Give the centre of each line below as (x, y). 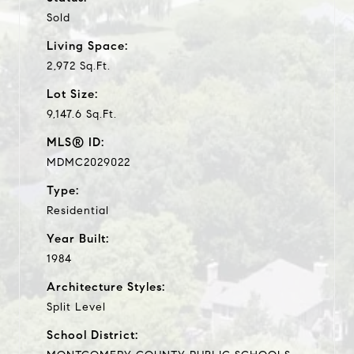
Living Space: (87, 45)
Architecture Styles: (106, 286)
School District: (92, 335)
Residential (78, 210)
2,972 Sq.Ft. (79, 66)
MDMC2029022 (88, 162)
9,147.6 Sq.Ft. (82, 114)
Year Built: (78, 238)
